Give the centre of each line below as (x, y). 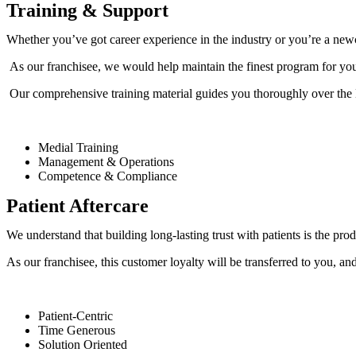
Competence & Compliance (109, 176)
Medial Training (80, 147)
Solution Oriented (83, 344)
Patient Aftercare (77, 205)
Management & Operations (108, 161)
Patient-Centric (77, 315)
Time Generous (77, 330)
